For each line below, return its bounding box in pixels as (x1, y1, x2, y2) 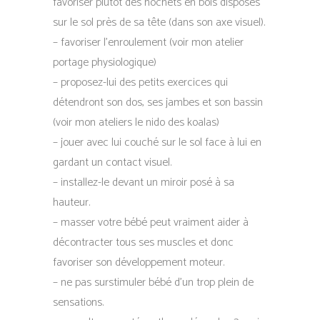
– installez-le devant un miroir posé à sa (53, 173, 234, 192)
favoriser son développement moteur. (53, 253, 224, 272)
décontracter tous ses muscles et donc (53, 233, 234, 252)
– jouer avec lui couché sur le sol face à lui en (53, 133, 261, 152)
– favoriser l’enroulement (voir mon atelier (53, 33, 244, 52)
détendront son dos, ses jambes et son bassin (53, 93, 263, 112)
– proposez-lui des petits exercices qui (53, 73, 228, 92)
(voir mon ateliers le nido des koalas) (53, 113, 219, 132)
